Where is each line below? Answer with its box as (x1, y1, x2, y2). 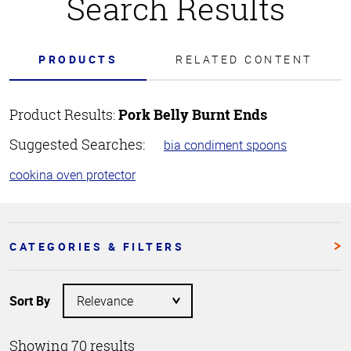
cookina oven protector (9, 165, 136, 183)
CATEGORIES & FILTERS (9, 238, 184, 254)
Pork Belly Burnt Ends (118, 104, 267, 124)
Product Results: (9, 104, 118, 124)
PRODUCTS (38, 51, 118, 67)
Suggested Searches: (9, 134, 145, 154)
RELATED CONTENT (175, 51, 313, 67)
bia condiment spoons (164, 136, 287, 154)
